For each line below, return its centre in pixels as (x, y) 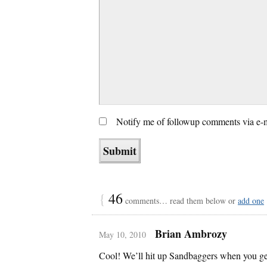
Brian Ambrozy (191, 233)
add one (251, 200)
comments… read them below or (180, 200)
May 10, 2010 (122, 234)
